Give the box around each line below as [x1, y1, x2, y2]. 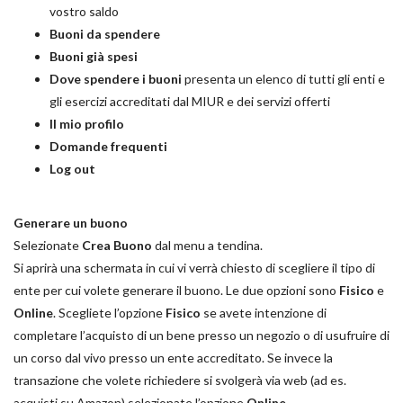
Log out [49, 161, 95, 177]
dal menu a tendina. [155, 237, 263, 254]
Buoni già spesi [49, 49, 138, 65]
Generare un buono [13, 215, 128, 231]
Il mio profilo [49, 116, 124, 132]
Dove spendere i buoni [49, 71, 182, 87]
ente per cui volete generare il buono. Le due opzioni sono [13, 282, 339, 299]
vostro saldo [49, 4, 119, 20]
